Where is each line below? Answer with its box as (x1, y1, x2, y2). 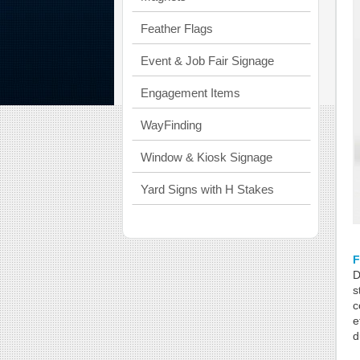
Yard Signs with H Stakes (141, 182, 274, 196)
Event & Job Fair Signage (141, 54, 274, 67)
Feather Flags (141, 22, 213, 35)
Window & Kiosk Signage (141, 150, 272, 164)
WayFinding (141, 118, 202, 132)
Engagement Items (141, 86, 240, 100)
